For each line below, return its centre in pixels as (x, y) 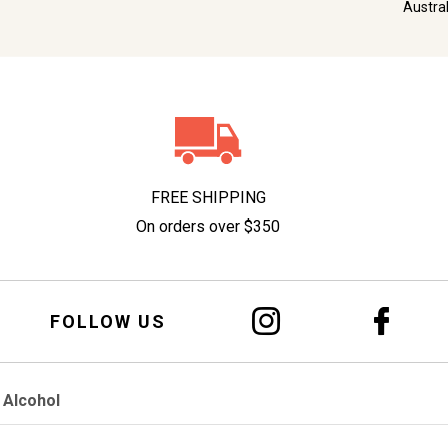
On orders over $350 (208, 227)
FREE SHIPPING (208, 198)
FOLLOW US (108, 321)
